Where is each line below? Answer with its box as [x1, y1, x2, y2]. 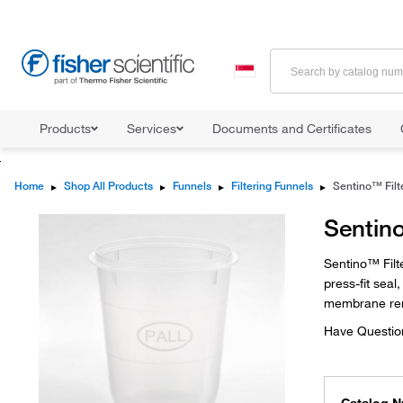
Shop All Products [64, 179, 153, 193]
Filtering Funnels [231, 179, 313, 193]
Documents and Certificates [212, 121, 372, 137]
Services [127, 121, 176, 137]
